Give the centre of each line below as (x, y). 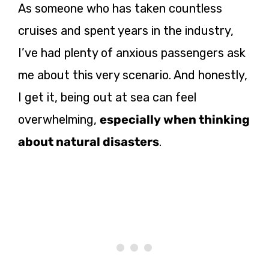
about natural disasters (89, 141)
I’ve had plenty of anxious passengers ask (132, 53)
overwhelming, (59, 119)
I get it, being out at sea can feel (107, 97)
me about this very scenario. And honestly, (133, 75)
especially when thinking (175, 119)
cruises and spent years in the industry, (126, 30)
